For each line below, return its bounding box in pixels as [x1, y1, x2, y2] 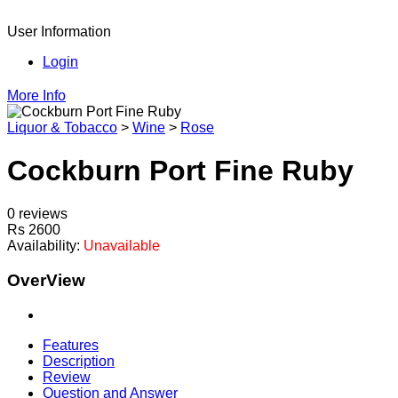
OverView [7, 271, 85, 291]
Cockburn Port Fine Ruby [7, 154, 354, 187]
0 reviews [7, 206, 68, 222]
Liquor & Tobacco [7, 119, 117, 135]
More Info [7, 87, 66, 103]
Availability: [7, 238, 80, 254]
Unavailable [84, 238, 160, 254]
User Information [7, 23, 111, 39]
